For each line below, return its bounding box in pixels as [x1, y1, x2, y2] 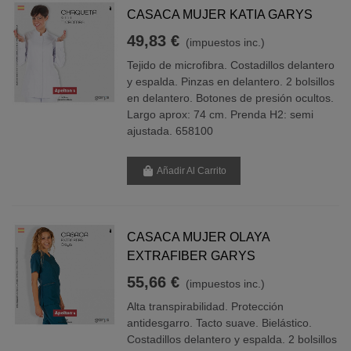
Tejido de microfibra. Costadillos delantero [127, 58, 335, 71]
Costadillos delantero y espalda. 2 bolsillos [127, 332, 338, 346]
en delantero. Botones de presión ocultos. [127, 91, 335, 104]
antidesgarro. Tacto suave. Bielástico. [127, 316, 313, 329]
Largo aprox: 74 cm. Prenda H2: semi [127, 107, 314, 121]
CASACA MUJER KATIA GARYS [127, 7, 313, 21]
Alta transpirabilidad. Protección [127, 299, 284, 313]
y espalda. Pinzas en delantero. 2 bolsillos [127, 74, 335, 88]
